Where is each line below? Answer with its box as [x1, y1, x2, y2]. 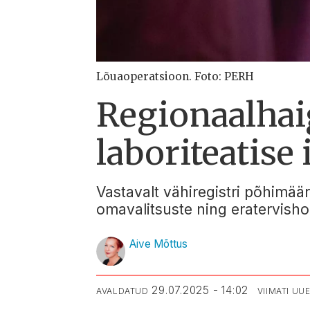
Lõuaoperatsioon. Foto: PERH [96, 69, 255, 83]
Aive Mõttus [129, 237, 188, 251]
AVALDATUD [96, 285, 149, 296]
